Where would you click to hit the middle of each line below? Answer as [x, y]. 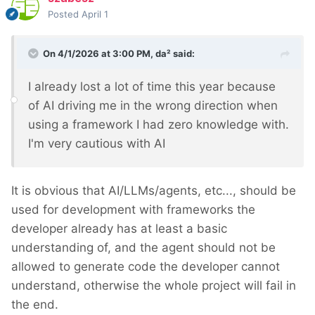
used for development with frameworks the [133, 210]
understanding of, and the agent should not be [143, 248]
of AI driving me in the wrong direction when [153, 106]
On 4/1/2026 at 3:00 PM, [99, 54]
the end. [35, 305]
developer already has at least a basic [119, 229]
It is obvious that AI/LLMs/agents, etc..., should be [154, 191]
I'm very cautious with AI [97, 144]
